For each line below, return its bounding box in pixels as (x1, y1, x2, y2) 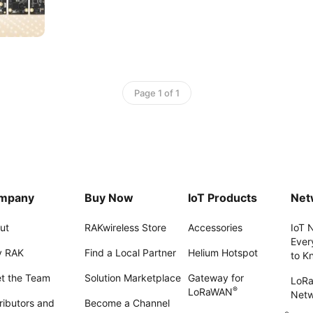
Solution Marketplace (85, 272, 182, 284)
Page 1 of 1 (133, 87, 180, 99)
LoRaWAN (187, 286, 233, 298)
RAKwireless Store (85, 221, 167, 233)
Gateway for (187, 272, 244, 284)
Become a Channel (85, 297, 170, 309)
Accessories (187, 221, 242, 233)
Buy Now (85, 191, 134, 205)
